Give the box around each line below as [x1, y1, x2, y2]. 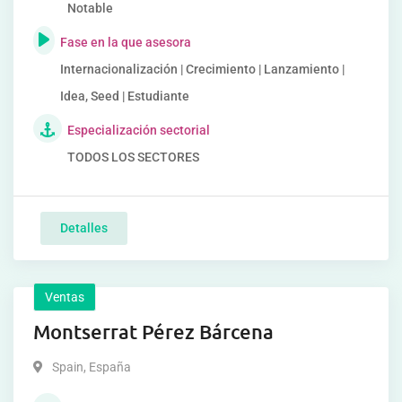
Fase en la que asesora [59, 35, 191, 49]
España [86, 360, 131, 374]
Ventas [45, 290, 84, 304]
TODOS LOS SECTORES [67, 150, 199, 164]
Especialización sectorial [67, 123, 210, 137]
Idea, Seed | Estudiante [59, 89, 189, 103]
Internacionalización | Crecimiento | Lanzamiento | [59, 62, 345, 76]
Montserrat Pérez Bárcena [33, 319, 274, 344]
